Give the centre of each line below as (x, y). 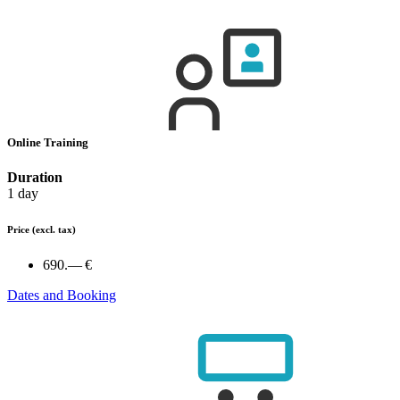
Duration (35, 178)
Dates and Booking (62, 295)
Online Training (49, 142)
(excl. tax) (54, 230)
